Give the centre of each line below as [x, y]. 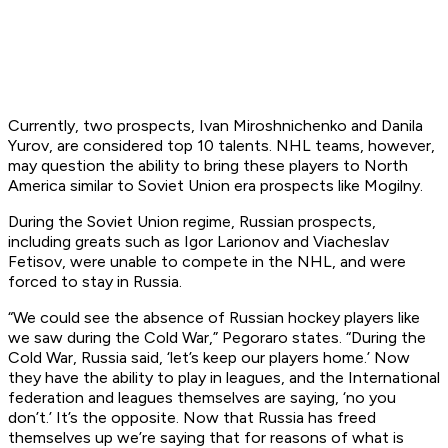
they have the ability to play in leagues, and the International [224, 378]
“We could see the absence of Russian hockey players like [214, 318]
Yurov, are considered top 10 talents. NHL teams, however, [221, 146]
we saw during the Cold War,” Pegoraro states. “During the [217, 338]
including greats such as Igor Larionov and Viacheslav [198, 242]
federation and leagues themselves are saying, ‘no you [202, 398]
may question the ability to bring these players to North [208, 166]
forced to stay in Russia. [95, 282]
